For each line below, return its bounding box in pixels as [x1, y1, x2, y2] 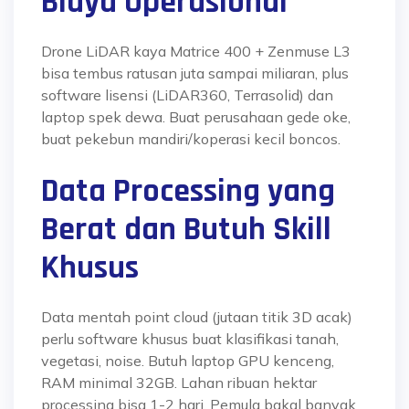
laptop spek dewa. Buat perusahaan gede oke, [41, 108, 351, 126]
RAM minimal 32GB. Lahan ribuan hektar [41, 373, 317, 392]
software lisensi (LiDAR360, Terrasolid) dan [41, 86, 333, 104]
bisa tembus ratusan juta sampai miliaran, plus [41, 64, 349, 82]
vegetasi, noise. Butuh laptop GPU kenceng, [41, 351, 334, 370]
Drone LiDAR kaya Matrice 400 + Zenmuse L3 [41, 42, 351, 60]
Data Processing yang [41, 171, 335, 212]
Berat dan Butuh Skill [41, 209, 331, 250]
